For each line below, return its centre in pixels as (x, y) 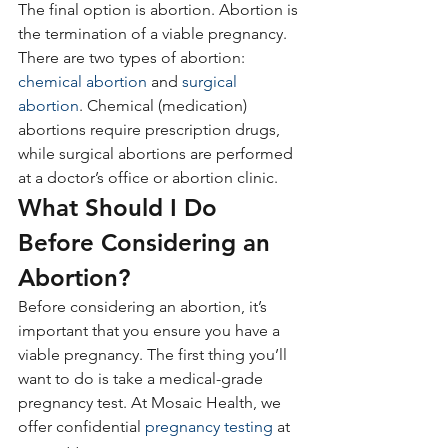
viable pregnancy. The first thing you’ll (154, 354)
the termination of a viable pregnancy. (154, 33)
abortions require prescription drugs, (151, 129)
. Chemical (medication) (165, 105)
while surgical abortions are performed (157, 153)
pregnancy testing (209, 426)
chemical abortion (82, 81)
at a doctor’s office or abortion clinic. (148, 177)
